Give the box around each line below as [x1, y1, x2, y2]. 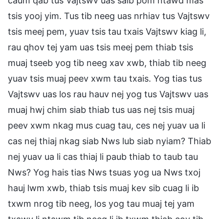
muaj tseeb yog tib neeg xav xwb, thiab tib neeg [8, 57, 206, 68]
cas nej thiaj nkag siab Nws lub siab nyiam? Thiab [8, 135, 211, 146]
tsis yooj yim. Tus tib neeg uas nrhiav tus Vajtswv [8, 10, 210, 21]
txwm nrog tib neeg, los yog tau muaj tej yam [8, 198, 195, 209]
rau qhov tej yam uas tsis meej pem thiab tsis [8, 42, 193, 52]
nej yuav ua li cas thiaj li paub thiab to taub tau [8, 151, 198, 162]
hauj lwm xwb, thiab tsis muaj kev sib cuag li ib [8, 182, 199, 193]
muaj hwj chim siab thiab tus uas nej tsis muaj [8, 104, 195, 115]
